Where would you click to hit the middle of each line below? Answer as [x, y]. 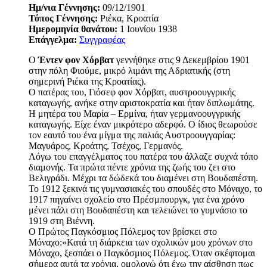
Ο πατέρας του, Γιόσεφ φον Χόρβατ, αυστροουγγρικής [132, 92]
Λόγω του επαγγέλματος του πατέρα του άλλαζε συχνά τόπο [143, 157]
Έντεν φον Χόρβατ [76, 60]
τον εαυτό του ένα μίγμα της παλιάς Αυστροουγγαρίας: [132, 135]
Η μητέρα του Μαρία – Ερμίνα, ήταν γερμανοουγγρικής [134, 114]
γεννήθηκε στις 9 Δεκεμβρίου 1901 [182, 60]
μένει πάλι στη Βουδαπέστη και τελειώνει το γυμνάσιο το [138, 210]
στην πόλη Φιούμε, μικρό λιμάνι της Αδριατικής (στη [129, 71]
